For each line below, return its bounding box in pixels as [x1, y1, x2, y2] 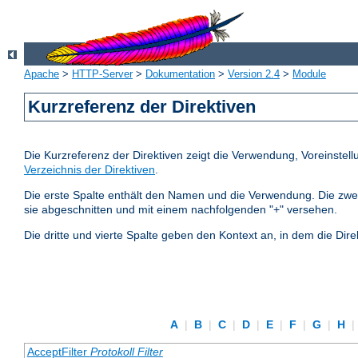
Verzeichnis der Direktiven [24, 163, 155, 177]
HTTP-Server [72, 68, 133, 81]
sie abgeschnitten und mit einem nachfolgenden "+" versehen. [24, 203, 337, 217]
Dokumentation [145, 68, 215, 81]
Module [292, 68, 326, 81]
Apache [24, 68, 59, 81]
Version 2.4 [228, 68, 280, 81]
